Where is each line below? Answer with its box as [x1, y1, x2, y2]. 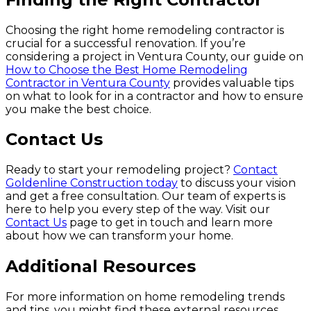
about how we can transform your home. [6, 229, 233, 243]
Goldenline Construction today [6, 176, 178, 190]
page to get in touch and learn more [67, 216, 273, 230]
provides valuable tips [170, 76, 294, 90]
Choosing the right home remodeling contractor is [6, 23, 284, 37]
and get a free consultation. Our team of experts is [6, 190, 285, 203]
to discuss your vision [178, 176, 296, 190]
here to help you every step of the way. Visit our [6, 203, 270, 217]
